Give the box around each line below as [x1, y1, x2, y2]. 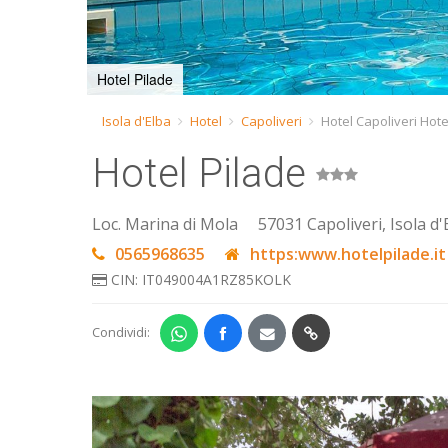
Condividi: [92, 324, 150, 341]
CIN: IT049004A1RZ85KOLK [107, 270, 291, 289]
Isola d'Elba [102, 112, 171, 130]
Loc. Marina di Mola [92, 213, 238, 235]
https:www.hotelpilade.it [246, 243, 446, 265]
